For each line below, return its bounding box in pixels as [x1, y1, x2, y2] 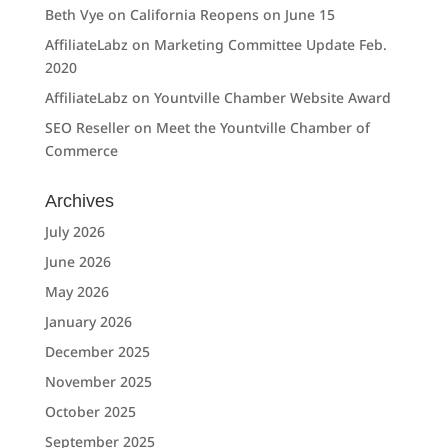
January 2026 [44, 312, 132, 332]
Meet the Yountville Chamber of [155, 118, 370, 138]
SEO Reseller [44, 118, 130, 138]
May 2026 [44, 282, 109, 302]
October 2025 [44, 402, 136, 422]
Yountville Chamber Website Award [153, 88, 391, 108]
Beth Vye [44, 5, 104, 25]
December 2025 [44, 342, 150, 362]
